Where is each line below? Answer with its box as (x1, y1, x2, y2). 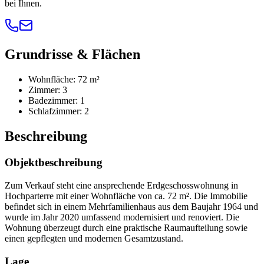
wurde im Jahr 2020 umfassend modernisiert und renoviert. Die (5, 212, 239, 222)
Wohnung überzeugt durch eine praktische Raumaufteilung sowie (5, 222, 247, 233)
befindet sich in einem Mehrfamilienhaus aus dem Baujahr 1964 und (5, 201, 258, 212)
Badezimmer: (28, 95, 78, 106)
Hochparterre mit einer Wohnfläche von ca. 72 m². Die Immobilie (5, 190, 247, 201)
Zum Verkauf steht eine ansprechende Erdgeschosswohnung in (5, 180, 238, 190)
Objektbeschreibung (5, 156, 103, 169)
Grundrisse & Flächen (5, 47, 140, 62)
